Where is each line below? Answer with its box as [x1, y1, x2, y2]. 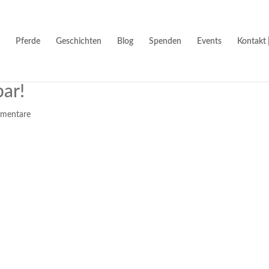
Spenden [149, 37, 181, 46]
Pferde [16, 37, 40, 46]
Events [197, 37, 222, 46]
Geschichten [56, 37, 101, 46]
